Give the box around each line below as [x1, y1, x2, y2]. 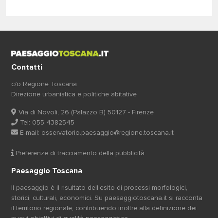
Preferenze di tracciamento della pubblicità [14, 149, 145, 157]
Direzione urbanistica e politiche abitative [11, 91, 137, 98]
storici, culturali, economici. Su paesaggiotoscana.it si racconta [11, 194, 202, 201]
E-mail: [18, 129, 41, 136]
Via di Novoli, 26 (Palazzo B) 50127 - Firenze [17, 109, 154, 116]
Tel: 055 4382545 [18, 119, 74, 126]
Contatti [11, 63, 42, 71]
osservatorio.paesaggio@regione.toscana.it [41, 129, 174, 136]
